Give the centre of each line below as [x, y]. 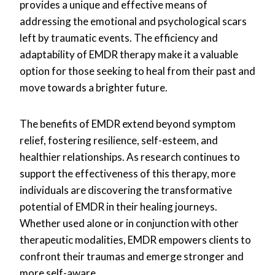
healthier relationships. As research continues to [130, 157]
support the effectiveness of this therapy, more [128, 173]
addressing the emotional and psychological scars [133, 21]
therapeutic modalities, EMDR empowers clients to [135, 239]
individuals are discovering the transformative [126, 190]
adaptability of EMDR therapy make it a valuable [129, 54]
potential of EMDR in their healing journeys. [118, 206]
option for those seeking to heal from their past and [137, 71]
